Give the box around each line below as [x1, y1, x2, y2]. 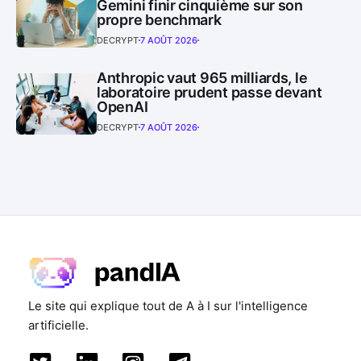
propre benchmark [97, 10, 222, 28]
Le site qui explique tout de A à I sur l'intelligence [28, 298, 308, 314]
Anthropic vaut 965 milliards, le [97, 68, 308, 86]
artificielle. [28, 317, 89, 334]
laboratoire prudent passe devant [97, 83, 322, 101]
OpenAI [97, 98, 148, 115]
